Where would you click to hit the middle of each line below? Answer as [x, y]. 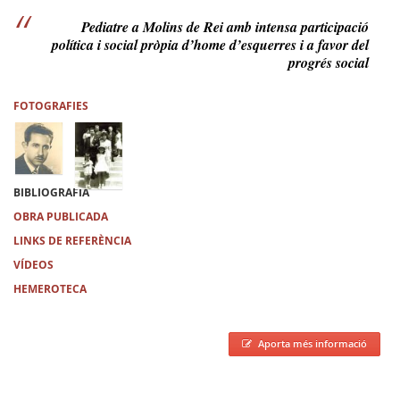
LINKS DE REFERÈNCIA [72, 241]
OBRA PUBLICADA [61, 217]
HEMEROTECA [50, 289]
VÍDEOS [33, 265]
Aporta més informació [312, 343]
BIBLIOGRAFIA [51, 192]
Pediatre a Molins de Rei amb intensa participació [225, 27]
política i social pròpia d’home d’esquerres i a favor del [210, 45]
